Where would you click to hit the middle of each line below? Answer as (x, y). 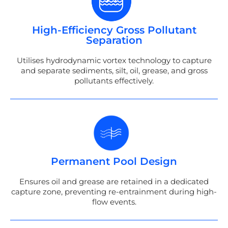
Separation (114, 40)
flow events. (114, 202)
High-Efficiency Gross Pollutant (114, 30)
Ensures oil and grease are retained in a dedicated (114, 181)
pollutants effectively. (114, 80)
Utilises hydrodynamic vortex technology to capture (114, 60)
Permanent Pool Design (114, 161)
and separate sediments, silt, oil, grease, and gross (114, 70)
